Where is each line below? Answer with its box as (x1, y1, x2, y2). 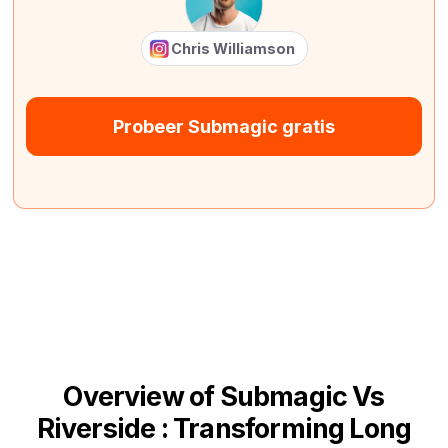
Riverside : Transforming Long (36, 411, 412, 445)
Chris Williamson (170, 39, 295, 57)
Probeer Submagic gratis (113, 115, 335, 137)
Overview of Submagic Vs (63, 379, 385, 413)
